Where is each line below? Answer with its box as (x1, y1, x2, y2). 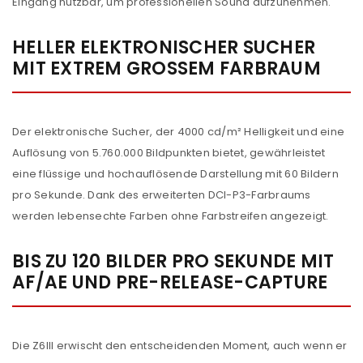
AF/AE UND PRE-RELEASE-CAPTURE (12, 270, 328, 295)
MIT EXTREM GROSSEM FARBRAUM (12, 56, 321, 81)
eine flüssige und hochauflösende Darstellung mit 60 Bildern (12, 166, 339, 181)
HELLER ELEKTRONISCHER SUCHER (12, 35, 315, 60)
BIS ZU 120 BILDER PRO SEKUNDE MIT (12, 249, 335, 274)
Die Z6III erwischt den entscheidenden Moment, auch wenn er (12, 338, 348, 353)
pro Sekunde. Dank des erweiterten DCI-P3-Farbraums (12, 187, 311, 203)
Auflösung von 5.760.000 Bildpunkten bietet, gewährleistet (12, 145, 326, 160)
